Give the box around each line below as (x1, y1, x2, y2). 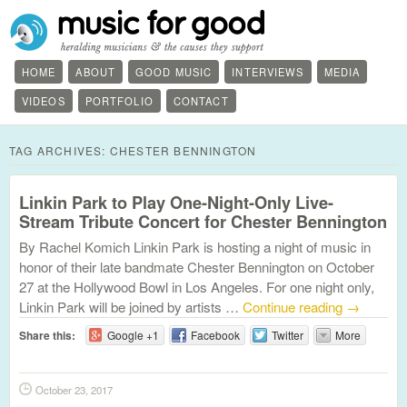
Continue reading (243, 297, 346, 316)
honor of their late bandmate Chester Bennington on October (19, 257, 374, 276)
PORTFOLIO (84, 94, 154, 108)
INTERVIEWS (232, 65, 304, 79)
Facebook (190, 327, 240, 342)
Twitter (271, 327, 303, 342)
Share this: (19, 327, 75, 343)
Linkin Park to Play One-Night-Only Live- (19, 190, 333, 214)
